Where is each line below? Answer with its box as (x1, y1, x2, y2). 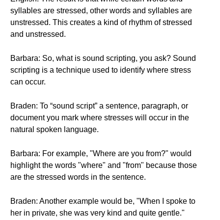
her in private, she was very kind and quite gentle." (10, 209, 185, 217)
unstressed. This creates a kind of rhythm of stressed (10, 18, 192, 27)
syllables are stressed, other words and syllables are (10, 6, 192, 15)
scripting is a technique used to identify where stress (10, 66, 191, 74)
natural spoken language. (10, 125, 99, 134)
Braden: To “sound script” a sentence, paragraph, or (10, 102, 188, 110)
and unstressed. (10, 30, 66, 38)
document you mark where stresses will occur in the (10, 113, 189, 122)
